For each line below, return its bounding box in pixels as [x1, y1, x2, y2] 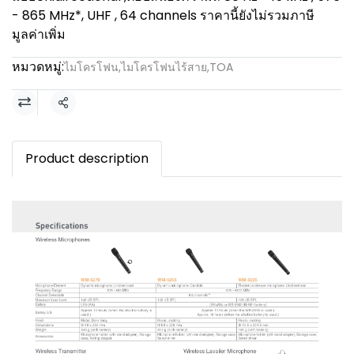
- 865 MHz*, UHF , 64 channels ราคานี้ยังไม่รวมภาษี [12, 6, 314, 24]
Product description [25, 149, 149, 168]
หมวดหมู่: [12, 58, 64, 76]
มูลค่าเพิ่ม [12, 25, 66, 43]
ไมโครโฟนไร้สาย [121, 59, 207, 75]
